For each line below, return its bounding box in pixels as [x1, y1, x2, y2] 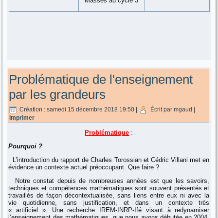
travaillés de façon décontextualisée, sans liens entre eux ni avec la [8, 192, 210, 200]
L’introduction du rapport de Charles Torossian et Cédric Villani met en [8, 156, 210, 164]
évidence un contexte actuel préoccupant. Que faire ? [8, 163, 160, 171]
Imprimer [9, 114, 35, 122]
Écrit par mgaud [150, 106, 193, 113]
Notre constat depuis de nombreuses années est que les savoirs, [8, 177, 210, 185]
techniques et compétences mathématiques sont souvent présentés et [8, 184, 210, 192]
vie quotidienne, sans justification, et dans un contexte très [8, 199, 210, 207]
